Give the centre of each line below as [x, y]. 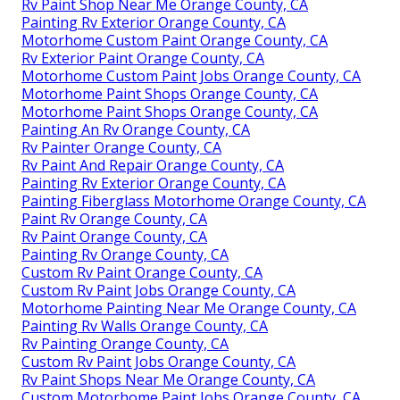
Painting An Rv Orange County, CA [136, 129]
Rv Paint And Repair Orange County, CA [153, 165]
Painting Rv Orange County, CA [125, 254]
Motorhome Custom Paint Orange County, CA [175, 40]
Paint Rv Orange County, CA [114, 218]
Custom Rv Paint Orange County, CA [142, 272]
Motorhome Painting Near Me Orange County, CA [189, 308]
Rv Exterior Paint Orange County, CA [143, 58]
